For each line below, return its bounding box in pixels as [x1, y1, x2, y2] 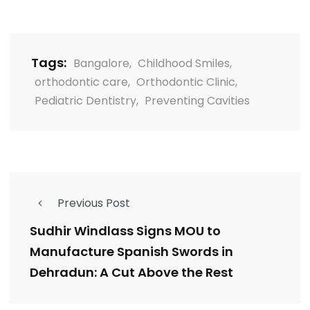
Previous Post [57, 195, 130, 212]
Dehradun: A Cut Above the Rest [30, 264, 233, 282]
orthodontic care [35, 74, 128, 91]
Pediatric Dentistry [35, 93, 136, 109]
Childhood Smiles [138, 55, 230, 72]
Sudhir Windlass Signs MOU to [30, 222, 221, 240]
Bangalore [73, 55, 129, 72]
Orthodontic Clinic [136, 74, 235, 91]
